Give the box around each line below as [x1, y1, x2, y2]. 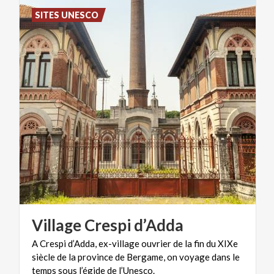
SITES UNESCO [35, 9, 99, 20]
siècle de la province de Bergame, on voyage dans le [32, 251, 240, 262]
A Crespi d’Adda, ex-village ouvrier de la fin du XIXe [32, 237, 238, 249]
